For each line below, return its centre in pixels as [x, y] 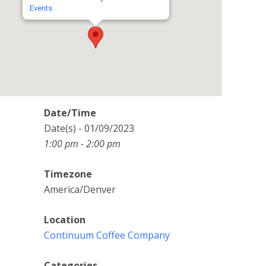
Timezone [68, 174]
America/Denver [80, 189]
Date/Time [70, 113]
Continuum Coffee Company [107, 235]
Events [41, 8]
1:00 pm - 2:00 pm [82, 144]
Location [65, 220]
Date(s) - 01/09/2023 [89, 128]
